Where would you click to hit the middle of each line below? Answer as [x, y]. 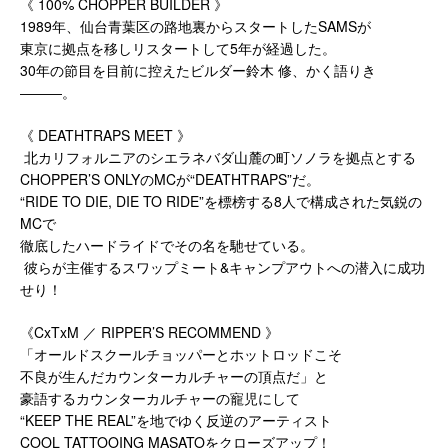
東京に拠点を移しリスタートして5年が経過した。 [178, 47]
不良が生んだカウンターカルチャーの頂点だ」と [174, 375]
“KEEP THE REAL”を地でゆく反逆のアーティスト [176, 419]
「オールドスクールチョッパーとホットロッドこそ [181, 353]
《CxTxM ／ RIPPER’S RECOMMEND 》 [149, 331]
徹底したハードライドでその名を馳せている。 [167, 244]
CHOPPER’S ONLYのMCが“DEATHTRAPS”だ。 [170, 178]
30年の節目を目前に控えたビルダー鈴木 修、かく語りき [198, 69]
